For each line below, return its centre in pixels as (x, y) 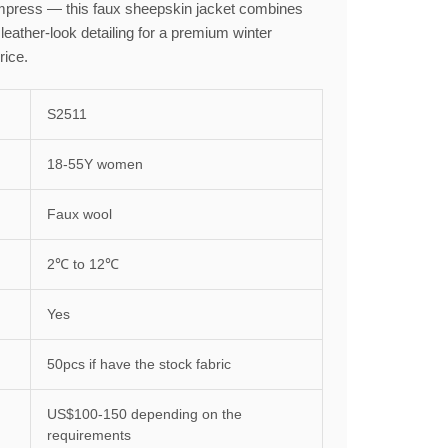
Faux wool (79, 214)
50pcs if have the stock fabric (139, 364)
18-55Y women (95, 164)
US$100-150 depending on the (144, 414)
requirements (89, 435)
